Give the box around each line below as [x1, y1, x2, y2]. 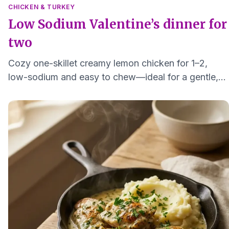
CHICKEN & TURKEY [8, 3, 75, 11]
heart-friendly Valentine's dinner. [8, 85, 145, 96]
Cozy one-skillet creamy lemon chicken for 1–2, [8, 57, 208, 68]
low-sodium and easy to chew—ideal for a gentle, [8, 71, 218, 82]
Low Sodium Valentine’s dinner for [8, 16, 227, 32]
